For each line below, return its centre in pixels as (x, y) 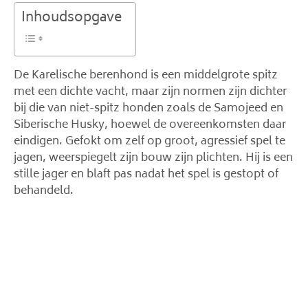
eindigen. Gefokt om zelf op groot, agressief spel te (150, 142)
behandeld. (44, 191)
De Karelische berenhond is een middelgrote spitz (146, 76)
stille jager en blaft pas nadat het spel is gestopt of (146, 175)
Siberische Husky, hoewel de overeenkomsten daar (150, 125)
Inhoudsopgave (71, 19)
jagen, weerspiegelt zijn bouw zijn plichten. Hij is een (153, 158)
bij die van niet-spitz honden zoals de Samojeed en (148, 109)
